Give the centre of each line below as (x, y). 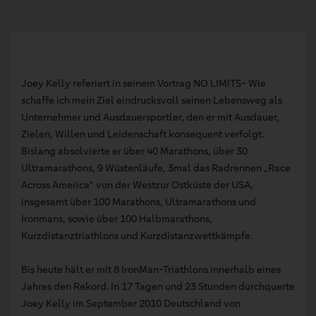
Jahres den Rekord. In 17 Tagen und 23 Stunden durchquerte (158, 286)
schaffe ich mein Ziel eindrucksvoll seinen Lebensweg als (152, 100)
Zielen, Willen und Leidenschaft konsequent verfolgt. (142, 134)
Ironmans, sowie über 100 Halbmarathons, (117, 218)
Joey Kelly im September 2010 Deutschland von (131, 303)
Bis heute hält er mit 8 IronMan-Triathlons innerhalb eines (151, 269)
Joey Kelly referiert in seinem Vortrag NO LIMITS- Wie (144, 83)
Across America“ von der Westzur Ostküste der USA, (137, 184)
